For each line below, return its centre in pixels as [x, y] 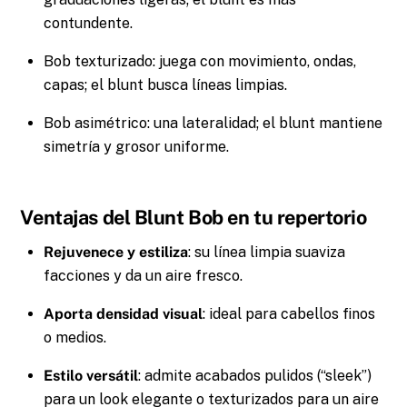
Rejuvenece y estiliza [116, 252]
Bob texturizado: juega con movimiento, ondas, [200, 62]
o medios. [75, 337]
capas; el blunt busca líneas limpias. [165, 85]
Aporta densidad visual [123, 313]
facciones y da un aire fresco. [143, 275]
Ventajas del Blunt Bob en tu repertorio [194, 217]
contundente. [88, 24]
